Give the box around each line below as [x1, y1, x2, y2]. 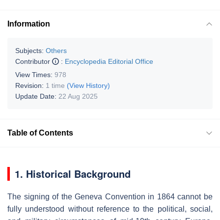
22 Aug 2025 [58, 92, 98, 100]
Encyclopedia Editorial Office [65, 57, 153, 65]
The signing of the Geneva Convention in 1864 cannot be [7, 192, 213, 201]
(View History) [67, 81, 110, 89]
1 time [46, 81, 65, 89]
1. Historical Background [15, 166, 131, 181]
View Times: [15, 70, 55, 79]
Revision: [15, 81, 46, 89]
